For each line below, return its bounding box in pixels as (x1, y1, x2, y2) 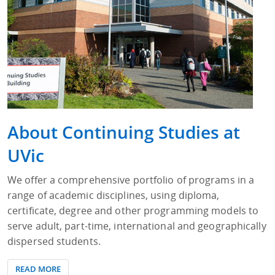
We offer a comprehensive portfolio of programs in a (7, 173, 255, 187)
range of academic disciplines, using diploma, (7, 188, 220, 203)
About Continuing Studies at (7, 120, 240, 144)
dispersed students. (7, 234, 101, 249)
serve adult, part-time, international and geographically (7, 219, 266, 233)
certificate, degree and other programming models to (7, 204, 259, 218)
